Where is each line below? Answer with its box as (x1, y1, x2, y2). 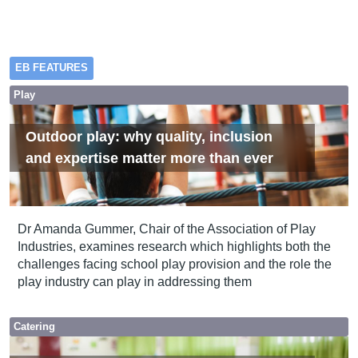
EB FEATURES (14, 62, 88, 74)
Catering (13, 321, 55, 333)
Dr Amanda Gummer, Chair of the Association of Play (17, 222, 316, 237)
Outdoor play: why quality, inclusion (25, 128, 272, 145)
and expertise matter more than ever (25, 149, 273, 166)
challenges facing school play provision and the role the (17, 257, 332, 272)
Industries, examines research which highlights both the (17, 240, 331, 254)
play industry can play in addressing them (17, 275, 252, 289)
